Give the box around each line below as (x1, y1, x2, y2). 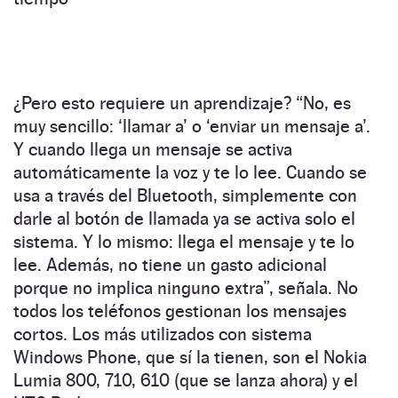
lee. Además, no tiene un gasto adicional (13, 254, 327, 276)
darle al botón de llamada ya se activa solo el (13, 208, 355, 230)
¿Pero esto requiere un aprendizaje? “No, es (13, 92, 351, 115)
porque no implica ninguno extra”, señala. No (13, 277, 358, 299)
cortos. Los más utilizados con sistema (13, 323, 312, 346)
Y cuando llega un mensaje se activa (13, 139, 292, 161)
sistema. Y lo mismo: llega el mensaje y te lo (13, 231, 354, 253)
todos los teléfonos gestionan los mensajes (13, 300, 346, 322)
